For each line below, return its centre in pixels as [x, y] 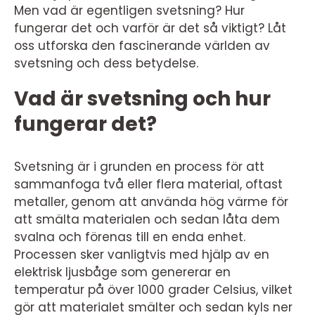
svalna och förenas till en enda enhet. [130, 237]
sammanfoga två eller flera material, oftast [148, 184]
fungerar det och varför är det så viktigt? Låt [150, 28]
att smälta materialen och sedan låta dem [147, 219]
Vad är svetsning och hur [142, 99]
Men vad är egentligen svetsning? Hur [129, 11]
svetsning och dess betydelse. [106, 63]
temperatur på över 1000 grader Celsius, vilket [153, 290]
